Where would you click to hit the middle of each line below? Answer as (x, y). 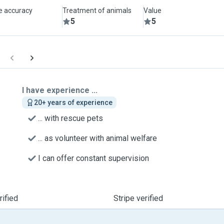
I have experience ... (60, 90)
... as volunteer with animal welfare (97, 138)
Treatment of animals (97, 10)
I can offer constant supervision (93, 158)
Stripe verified (138, 198)
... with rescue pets (70, 118)
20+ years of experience (73, 102)
